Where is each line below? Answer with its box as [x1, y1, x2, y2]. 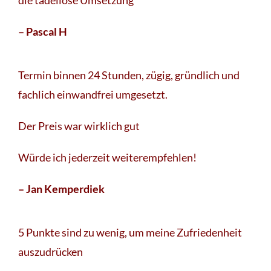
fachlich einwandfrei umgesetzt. [18, 88, 168, 102]
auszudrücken [18, 245, 83, 259]
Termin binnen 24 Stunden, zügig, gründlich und [18, 68, 240, 82]
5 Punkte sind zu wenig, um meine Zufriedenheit [18, 226, 242, 240]
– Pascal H [18, 25, 67, 39]
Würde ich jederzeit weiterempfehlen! [18, 151, 197, 165]
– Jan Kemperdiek [18, 182, 105, 196]
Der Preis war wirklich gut [18, 119, 140, 133]
